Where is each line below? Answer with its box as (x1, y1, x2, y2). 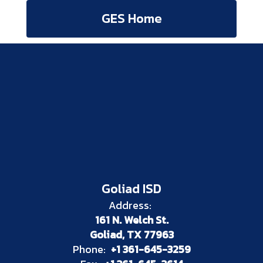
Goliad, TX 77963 (89, 227, 174, 242)
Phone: (72, 241, 106, 257)
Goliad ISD (102, 179, 161, 198)
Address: (109, 197, 151, 213)
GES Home (101, 9, 162, 28)
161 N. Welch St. (95, 212, 168, 228)
